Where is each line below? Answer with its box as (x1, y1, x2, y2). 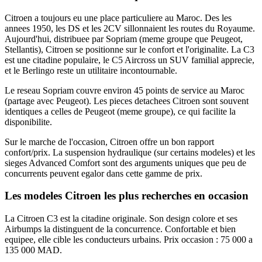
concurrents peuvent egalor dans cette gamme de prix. (5, 168, 202, 178)
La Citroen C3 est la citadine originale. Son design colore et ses (5, 213, 237, 224)
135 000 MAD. (5, 245, 62, 256)
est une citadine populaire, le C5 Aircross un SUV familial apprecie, (5, 54, 254, 65)
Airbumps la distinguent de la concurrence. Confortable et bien (5, 224, 236, 235)
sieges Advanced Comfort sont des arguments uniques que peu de (5, 157, 246, 168)
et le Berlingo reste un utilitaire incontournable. (5, 65, 177, 75)
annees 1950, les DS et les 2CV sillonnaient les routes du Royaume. (5, 23, 255, 33)
